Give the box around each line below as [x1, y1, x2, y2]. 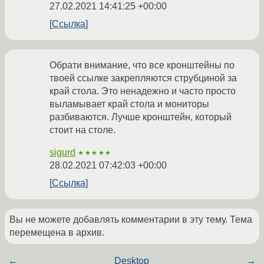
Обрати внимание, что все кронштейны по [49, 60, 235, 71]
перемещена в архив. [9, 227, 104, 238]
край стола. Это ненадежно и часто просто [49, 86, 236, 97]
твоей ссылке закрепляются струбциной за [49, 73, 237, 84]
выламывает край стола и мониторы [49, 99, 209, 110]
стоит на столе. [49, 125, 115, 136]
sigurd [49, 147, 75, 158]
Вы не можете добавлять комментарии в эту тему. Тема [9, 214, 252, 225]
